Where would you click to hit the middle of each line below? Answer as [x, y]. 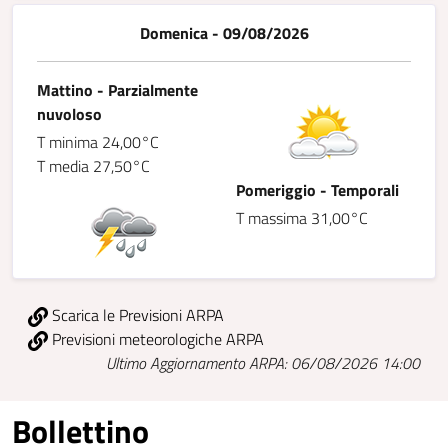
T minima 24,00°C [98, 142]
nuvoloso [69, 114]
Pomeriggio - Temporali [317, 190]
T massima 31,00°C [302, 218]
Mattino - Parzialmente [117, 90]
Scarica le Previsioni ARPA [136, 315]
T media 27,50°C [93, 166]
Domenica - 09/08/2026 [224, 33]
